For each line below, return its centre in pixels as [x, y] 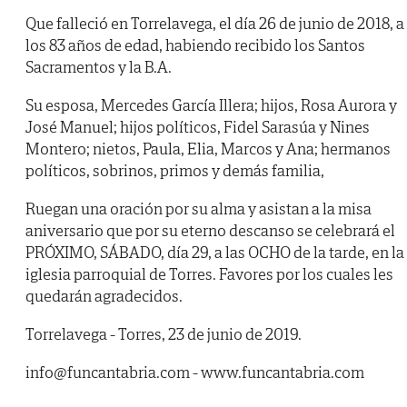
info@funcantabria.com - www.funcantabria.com [195, 372]
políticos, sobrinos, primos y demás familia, [175, 171]
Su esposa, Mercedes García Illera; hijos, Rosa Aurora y [211, 105]
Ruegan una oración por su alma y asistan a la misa [199, 209]
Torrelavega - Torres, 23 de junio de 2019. [164, 334]
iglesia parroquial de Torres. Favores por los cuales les [209, 274]
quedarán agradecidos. [104, 296]
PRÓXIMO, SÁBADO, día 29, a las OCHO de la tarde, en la [215, 253]
